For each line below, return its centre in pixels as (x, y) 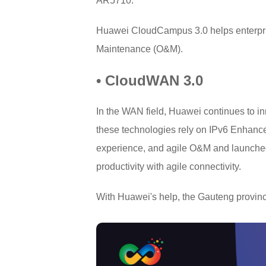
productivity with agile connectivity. (169, 167)
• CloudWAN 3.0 (150, 81)
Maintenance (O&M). (140, 49)
